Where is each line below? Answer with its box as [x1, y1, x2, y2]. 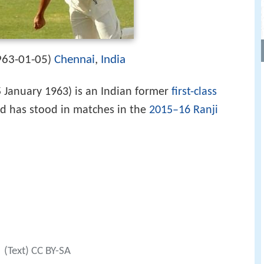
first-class [171, 86, 217, 98]
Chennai [54, 54, 95, 66]
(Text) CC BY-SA [4, 245, 71, 257]
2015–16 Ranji [149, 104, 218, 117]
